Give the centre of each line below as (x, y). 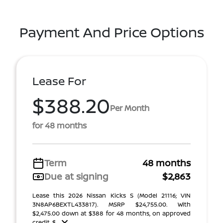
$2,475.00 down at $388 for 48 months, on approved (111, 213)
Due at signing (76, 176)
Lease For (59, 81)
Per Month (130, 108)
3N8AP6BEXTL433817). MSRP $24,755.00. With (111, 204)
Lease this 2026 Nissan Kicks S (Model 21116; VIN (111, 195)
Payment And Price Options (111, 32)
